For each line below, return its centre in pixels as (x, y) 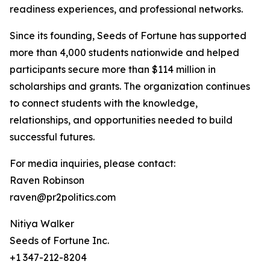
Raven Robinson (47, 180)
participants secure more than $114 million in (113, 69)
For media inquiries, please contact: (93, 163)
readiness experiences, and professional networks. (126, 9)
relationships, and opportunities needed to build (121, 120)
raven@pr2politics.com (63, 197)
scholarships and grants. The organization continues (130, 86)
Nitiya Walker (42, 224)
